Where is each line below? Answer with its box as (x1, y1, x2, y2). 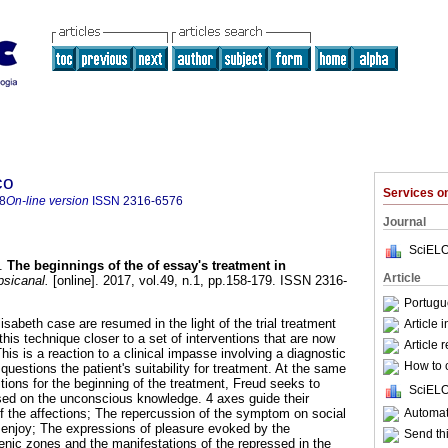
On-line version (6, 194, 89, 208)
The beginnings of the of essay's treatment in (7, 258, 286, 274)
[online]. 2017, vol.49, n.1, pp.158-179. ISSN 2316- (49, 273, 347, 289)
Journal (383, 215, 426, 229)
